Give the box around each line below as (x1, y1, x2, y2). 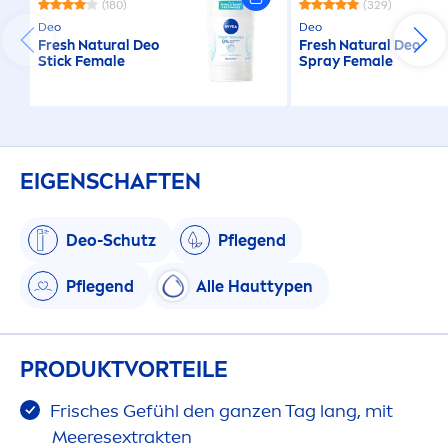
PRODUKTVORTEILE (20, 356, 228, 384)
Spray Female (299, 53, 394, 71)
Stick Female (38, 53, 125, 71)
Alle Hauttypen (196, 276, 313, 296)
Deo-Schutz (66, 230, 156, 250)
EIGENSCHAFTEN (20, 168, 201, 196)
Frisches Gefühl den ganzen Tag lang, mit (46, 400, 393, 423)
